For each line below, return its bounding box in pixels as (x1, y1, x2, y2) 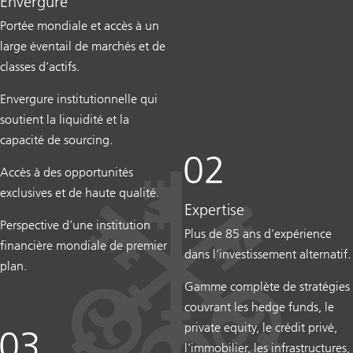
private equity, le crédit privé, (184, 319, 337, 335)
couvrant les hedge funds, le (184, 299, 334, 314)
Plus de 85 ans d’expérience (184, 225, 332, 241)
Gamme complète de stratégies (184, 278, 350, 294)
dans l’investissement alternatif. (184, 246, 351, 262)
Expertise (184, 199, 244, 219)
